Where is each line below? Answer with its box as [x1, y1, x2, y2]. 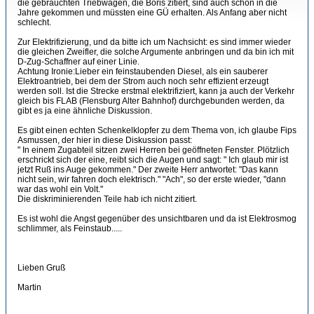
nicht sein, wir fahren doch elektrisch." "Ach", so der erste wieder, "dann [18, 175, 286, 185]
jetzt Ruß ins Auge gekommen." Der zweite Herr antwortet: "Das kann [18, 165, 278, 175]
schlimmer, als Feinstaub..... [18, 224, 122, 234]
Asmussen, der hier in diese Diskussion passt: [18, 135, 192, 146]
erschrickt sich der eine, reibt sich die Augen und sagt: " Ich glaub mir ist [18, 155, 288, 165]
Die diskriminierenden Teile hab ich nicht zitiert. [18, 194, 197, 205]
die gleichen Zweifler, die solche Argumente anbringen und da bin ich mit [18, 47, 294, 57]
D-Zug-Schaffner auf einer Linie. [18, 57, 139, 67]
